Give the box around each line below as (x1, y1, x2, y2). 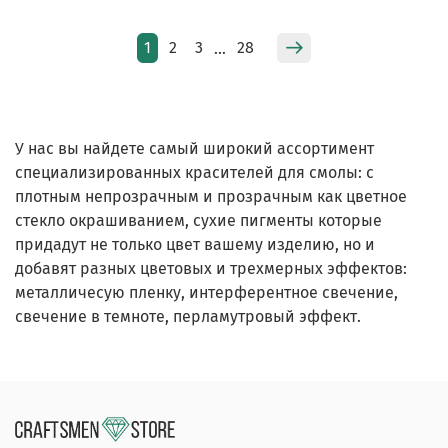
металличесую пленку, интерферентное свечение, (15, 282, 398, 302)
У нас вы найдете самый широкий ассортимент (15, 138, 374, 158)
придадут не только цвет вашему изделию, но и (15, 234, 375, 254)
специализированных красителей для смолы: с (15, 162, 374, 182)
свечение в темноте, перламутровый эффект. (15, 306, 361, 326)
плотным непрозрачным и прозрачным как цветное (15, 186, 407, 206)
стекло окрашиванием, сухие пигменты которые (15, 210, 382, 230)
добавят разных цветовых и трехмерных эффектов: (15, 258, 407, 278)
